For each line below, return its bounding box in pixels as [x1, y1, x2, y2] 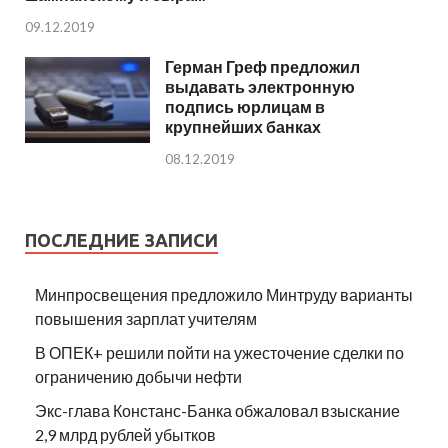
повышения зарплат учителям [35, 308, 257, 328]
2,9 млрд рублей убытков [35, 424, 216, 444]
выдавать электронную [165, 77, 355, 97]
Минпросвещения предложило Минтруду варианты [35, 284, 413, 304]
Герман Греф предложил [165, 57, 360, 77]
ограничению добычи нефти [35, 366, 242, 386]
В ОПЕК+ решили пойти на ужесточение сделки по [35, 342, 404, 362]
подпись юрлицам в [165, 97, 325, 117]
